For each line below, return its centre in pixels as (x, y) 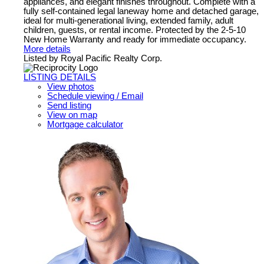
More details (47, 49)
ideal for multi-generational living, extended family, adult (128, 20)
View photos (71, 86)
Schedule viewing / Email (95, 96)
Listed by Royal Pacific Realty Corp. (93, 58)
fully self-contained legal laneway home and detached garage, (141, 11)
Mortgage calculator (85, 124)
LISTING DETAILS (60, 77)
